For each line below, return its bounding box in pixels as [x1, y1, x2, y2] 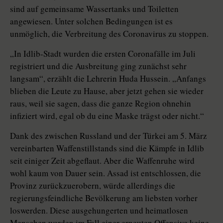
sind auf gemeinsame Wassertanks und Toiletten [10, 3, 179, 15]
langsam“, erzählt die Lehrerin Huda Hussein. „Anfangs [10, 73, 206, 85]
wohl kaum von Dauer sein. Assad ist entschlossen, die [10, 167, 201, 179]
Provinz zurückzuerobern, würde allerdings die [10, 180, 175, 192]
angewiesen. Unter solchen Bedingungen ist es [10, 15, 173, 27]
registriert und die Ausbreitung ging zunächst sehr [10, 60, 187, 72]
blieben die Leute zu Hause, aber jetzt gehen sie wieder [10, 85, 204, 97]
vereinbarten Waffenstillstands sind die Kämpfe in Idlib [10, 142, 204, 154]
